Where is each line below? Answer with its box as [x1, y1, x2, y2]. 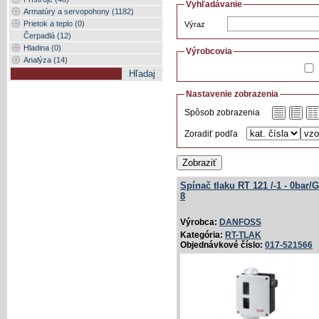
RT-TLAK [225, 230, 261, 241]
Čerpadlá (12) [23, 31, 71, 40]
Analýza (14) [23, 56, 68, 64]
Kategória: [180, 230, 225, 241]
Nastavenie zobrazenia [186, 89, 278, 100]
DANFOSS [219, 217, 261, 228]
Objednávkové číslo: [180, 240, 265, 251]
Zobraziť [182, 157, 216, 169]
